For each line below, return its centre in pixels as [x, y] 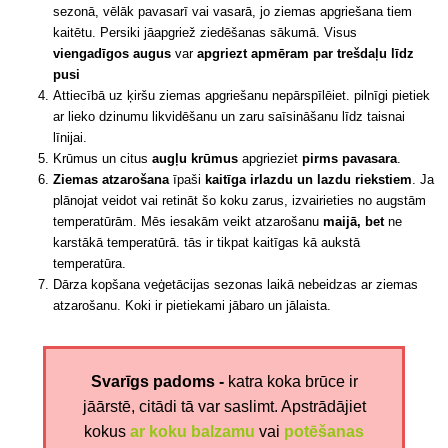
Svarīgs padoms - [159, 381]
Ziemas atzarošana [111, 179]
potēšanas [324, 431]
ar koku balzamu [192, 431]
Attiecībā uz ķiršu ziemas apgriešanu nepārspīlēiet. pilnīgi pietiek [242, 95]
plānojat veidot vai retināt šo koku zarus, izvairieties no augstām [240, 200]
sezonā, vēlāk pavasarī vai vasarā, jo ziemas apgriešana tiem [233, 11]
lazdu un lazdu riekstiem [336, 179]
